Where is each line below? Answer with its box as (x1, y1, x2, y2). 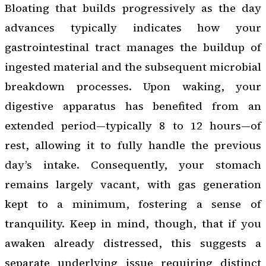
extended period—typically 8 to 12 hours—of (5, 118, 261, 133)
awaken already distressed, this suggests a (5, 235, 261, 251)
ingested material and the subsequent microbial (5, 59, 261, 74)
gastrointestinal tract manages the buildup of (5, 39, 261, 55)
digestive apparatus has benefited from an (5, 98, 261, 113)
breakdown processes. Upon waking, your (5, 78, 261, 94)
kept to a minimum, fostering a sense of (5, 196, 261, 211)
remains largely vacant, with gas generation (5, 176, 261, 192)
